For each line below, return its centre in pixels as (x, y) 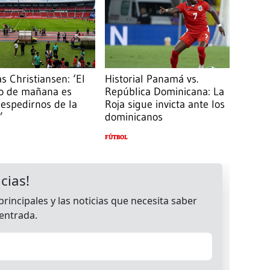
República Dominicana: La (165, 91)
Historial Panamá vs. (152, 79)
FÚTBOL (117, 137)
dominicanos (134, 117)
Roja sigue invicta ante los (165, 104)
